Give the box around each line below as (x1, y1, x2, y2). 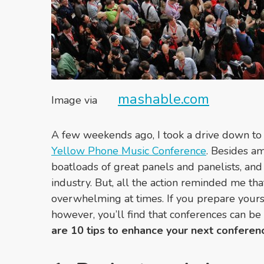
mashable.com (118, 90, 209, 109)
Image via (51, 93, 100, 108)
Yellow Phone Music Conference (51, 144, 206, 159)
